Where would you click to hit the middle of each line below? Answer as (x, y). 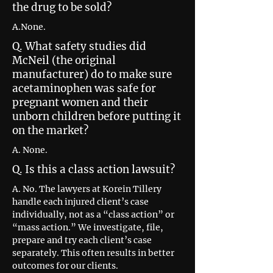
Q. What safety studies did (79, 46)
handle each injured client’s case (80, 202)
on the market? (50, 130)
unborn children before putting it (97, 116)
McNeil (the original (64, 60)
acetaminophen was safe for (84, 88)
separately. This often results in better (93, 253)
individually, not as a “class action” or (93, 214)
